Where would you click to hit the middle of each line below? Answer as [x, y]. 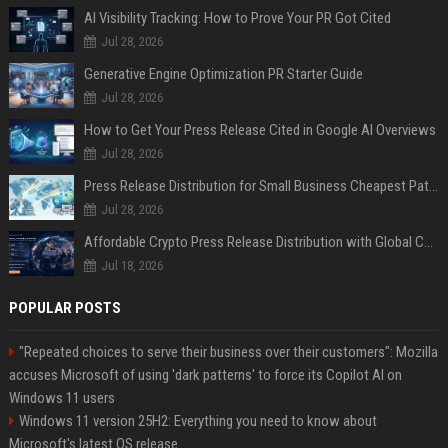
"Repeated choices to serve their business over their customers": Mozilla [228, 352]
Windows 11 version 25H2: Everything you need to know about [197, 421]
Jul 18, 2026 [131, 266]
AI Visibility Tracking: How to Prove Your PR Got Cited [237, 18]
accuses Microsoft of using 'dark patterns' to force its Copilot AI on [205, 375]
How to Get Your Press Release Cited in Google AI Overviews [259, 130]
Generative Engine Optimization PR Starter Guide [223, 74]
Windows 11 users [61, 398]
